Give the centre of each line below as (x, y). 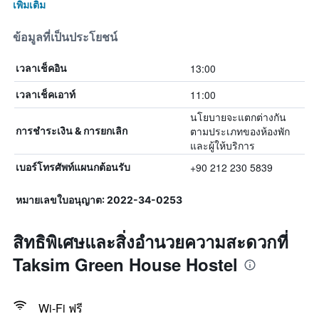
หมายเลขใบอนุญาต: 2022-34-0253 (99, 200)
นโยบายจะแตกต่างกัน (238, 117)
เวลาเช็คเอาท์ (46, 94)
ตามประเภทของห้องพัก (240, 131)
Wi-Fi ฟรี (61, 308)
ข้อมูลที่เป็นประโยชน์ (65, 37)
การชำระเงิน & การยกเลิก (72, 131)
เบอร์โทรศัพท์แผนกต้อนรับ (73, 167)
